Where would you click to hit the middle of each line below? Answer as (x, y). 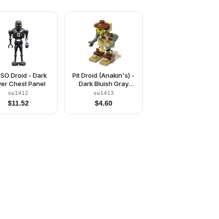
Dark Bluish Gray (103, 84)
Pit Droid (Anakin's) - (104, 75)
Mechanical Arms (103, 92)
